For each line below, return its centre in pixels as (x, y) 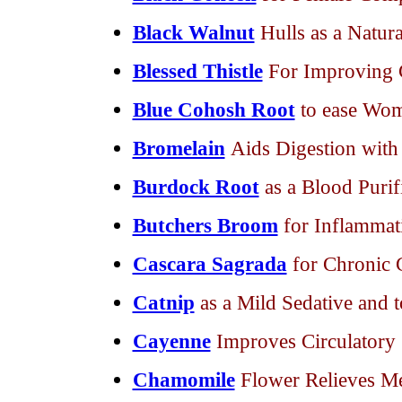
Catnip (163, 302)
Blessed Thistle (197, 71)
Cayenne (171, 341)
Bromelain (179, 148)
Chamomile (184, 380)
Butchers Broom (205, 225)
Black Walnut (193, 32)
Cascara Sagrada (210, 264)
